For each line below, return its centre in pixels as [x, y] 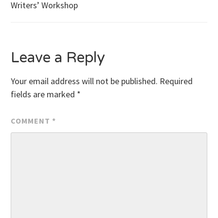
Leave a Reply [58, 57]
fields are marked [44, 94]
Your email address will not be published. [84, 81]
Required [176, 81]
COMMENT [32, 120]
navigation [55, 20]
